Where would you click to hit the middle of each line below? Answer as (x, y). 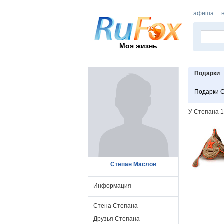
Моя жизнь (138, 46)
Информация (112, 186)
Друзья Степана (117, 219)
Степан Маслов (133, 164)
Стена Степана (116, 206)
